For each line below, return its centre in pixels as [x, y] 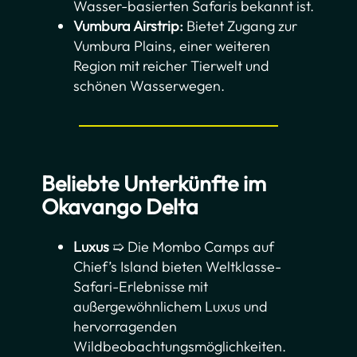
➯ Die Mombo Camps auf [192, 247]
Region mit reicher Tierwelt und [172, 66]
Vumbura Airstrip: [129, 26]
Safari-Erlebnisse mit [141, 287]
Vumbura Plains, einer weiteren [172, 46]
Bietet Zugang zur [241, 26]
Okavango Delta [120, 207]
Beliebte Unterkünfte [143, 184]
